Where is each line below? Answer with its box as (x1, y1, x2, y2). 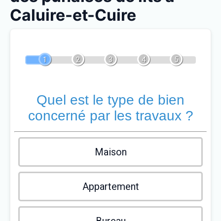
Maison (94, 146, 127, 158)
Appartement (82, 181, 139, 192)
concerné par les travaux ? (28, 108, 193, 123)
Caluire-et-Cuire (10, 5, 136, 25)
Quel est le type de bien (37, 92, 184, 108)
